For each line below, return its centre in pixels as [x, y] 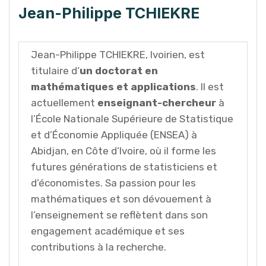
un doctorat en [119, 71]
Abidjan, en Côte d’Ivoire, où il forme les [123, 151]
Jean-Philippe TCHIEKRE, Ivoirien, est [118, 55]
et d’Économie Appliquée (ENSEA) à [114, 135]
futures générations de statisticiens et [124, 167]
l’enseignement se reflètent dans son [119, 215]
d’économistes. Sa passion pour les [113, 183]
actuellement [64, 103]
